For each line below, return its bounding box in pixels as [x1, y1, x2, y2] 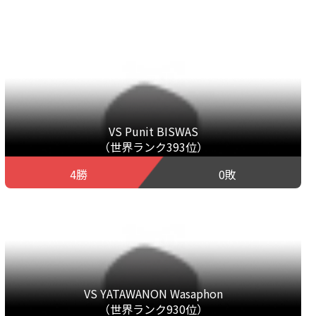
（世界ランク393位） [98, 138, 208, 155]
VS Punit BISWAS [108, 122, 198, 140]
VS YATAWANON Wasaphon [83, 284, 223, 302]
